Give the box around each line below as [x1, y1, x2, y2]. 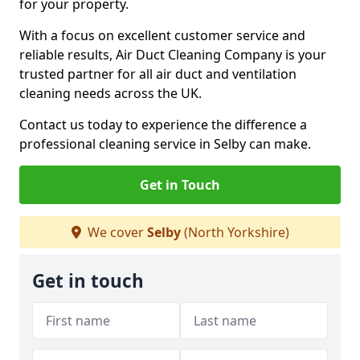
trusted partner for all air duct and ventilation [19, 65, 297, 83]
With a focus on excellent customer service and [19, 27, 305, 44]
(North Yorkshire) [180, 223, 289, 241]
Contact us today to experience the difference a [19, 116, 307, 133]
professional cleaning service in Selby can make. [19, 135, 311, 153]
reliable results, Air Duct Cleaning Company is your [19, 46, 326, 63]
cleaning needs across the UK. [19, 84, 205, 102]
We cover [84, 223, 147, 241]
